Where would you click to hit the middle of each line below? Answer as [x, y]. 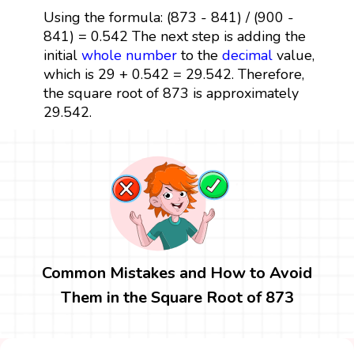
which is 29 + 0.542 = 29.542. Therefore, [173, 74]
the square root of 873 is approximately [171, 93]
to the [199, 55]
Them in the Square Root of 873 [177, 297]
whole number [129, 55]
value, [293, 55]
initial [62, 55]
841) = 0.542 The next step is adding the [174, 36]
